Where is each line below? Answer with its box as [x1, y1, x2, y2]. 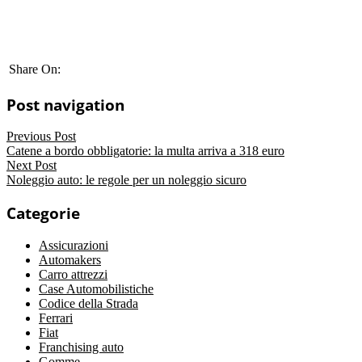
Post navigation [6, 94, 124, 115]
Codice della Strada [39, 296, 138, 310]
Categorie [6, 202, 80, 223]
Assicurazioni [39, 238, 108, 252]
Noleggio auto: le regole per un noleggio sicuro [6, 173, 246, 187]
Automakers [39, 252, 101, 267]
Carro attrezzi [39, 267, 107, 281]
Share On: [9, 61, 61, 76]
